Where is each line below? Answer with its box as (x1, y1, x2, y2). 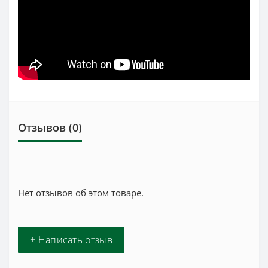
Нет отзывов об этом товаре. (18, 187, 144, 199)
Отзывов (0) (18, 120, 82, 135)
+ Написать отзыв (30, 233, 112, 247)
